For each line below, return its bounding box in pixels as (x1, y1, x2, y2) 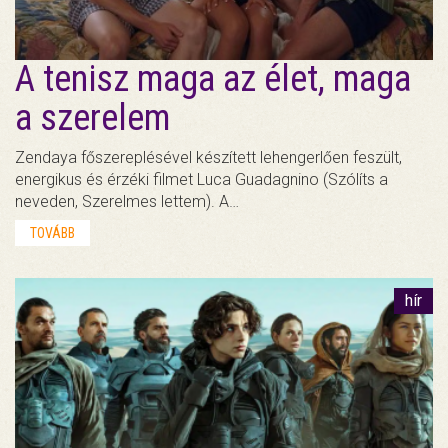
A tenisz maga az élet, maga (15, 58, 411, 101)
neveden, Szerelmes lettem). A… (15, 192, 239, 212)
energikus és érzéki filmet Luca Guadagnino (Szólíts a (15, 170, 388, 190)
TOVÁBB (30, 225, 75, 242)
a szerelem (15, 97, 170, 140)
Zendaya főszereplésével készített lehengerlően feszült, (15, 148, 402, 168)
